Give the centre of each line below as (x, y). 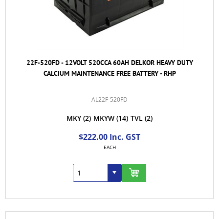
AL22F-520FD (109, 99)
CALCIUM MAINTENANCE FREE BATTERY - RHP (109, 73)
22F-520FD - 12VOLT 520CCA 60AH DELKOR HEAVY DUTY (109, 62)
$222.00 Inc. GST (109, 137)
